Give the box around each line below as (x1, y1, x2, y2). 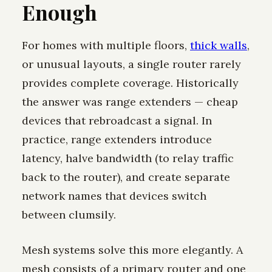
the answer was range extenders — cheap (22, 95, 238, 109)
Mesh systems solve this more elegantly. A (22, 243, 243, 257)
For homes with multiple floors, (22, 38, 190, 53)
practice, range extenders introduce (22, 132, 212, 147)
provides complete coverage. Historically (22, 76, 239, 90)
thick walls (190, 38, 247, 53)
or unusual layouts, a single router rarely (22, 57, 241, 72)
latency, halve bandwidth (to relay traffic (22, 151, 234, 166)
